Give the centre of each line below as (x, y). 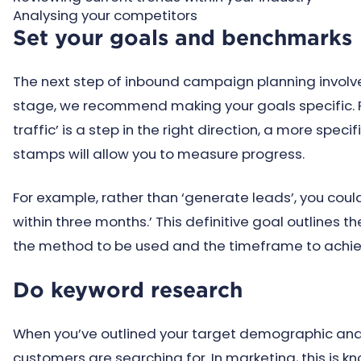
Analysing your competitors (105, 15)
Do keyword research (128, 290)
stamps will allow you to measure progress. (159, 154)
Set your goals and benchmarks (183, 37)
